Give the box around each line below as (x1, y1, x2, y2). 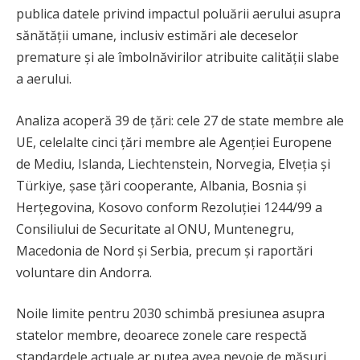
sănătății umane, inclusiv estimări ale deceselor (16, 27, 298, 45)
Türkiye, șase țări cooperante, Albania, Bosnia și (16, 176, 306, 194)
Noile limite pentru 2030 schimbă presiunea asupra (16, 305, 325, 323)
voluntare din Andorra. (16, 263, 152, 281)
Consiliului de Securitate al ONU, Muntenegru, (16, 219, 294, 238)
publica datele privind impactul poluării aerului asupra (16, 5, 341, 23)
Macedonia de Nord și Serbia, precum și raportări (16, 241, 313, 260)
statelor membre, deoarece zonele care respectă (16, 326, 307, 345)
